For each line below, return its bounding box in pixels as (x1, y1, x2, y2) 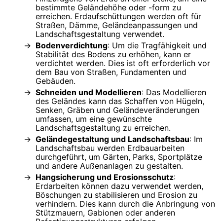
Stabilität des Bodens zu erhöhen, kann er (36, 49, 191, 59)
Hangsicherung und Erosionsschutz (36, 172, 174, 182)
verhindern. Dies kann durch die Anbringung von (36, 198, 215, 209)
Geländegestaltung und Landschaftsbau (36, 134, 189, 144)
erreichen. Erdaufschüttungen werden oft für (36, 11, 201, 21)
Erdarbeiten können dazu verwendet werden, (36, 181, 203, 191)
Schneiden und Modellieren (36, 87, 142, 97)
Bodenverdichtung (36, 40, 108, 50)
